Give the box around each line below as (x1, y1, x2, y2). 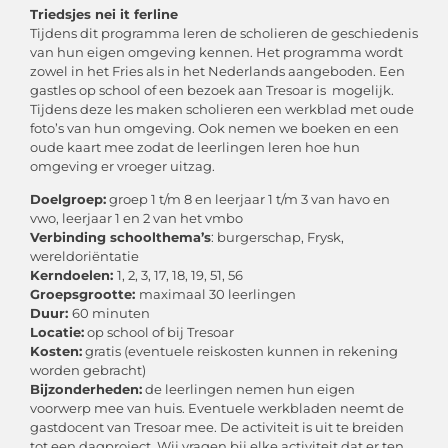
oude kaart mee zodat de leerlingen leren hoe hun (30, 138, 360, 155)
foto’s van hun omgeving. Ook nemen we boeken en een (30, 119, 399, 136)
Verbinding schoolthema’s (30, 229, 211, 246)
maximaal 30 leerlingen (139, 286, 296, 303)
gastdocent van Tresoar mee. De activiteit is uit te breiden (30, 419, 404, 436)
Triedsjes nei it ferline (30, 5, 178, 22)
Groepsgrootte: (30, 286, 139, 303)
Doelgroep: (30, 191, 106, 208)
